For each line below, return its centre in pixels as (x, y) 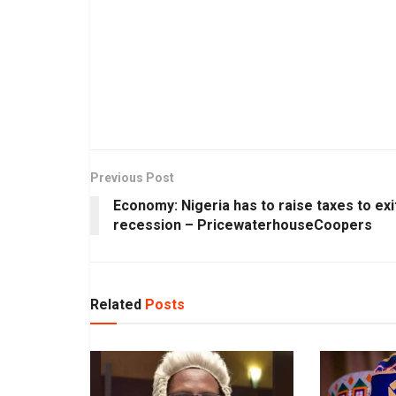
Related (116, 304)
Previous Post (132, 177)
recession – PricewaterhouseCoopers (243, 225)
